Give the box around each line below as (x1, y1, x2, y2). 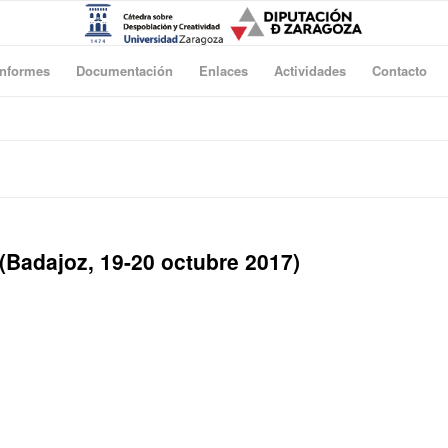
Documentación (76, 61, 173, 80)
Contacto (372, 61, 427, 80)
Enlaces (199, 61, 248, 80)
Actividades (274, 61, 346, 80)
